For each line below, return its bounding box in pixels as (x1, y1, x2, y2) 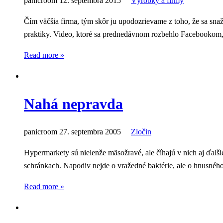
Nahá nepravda (24, 96, 123, 112)
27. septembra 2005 (59, 127, 121, 136)
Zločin (131, 127, 151, 136)
